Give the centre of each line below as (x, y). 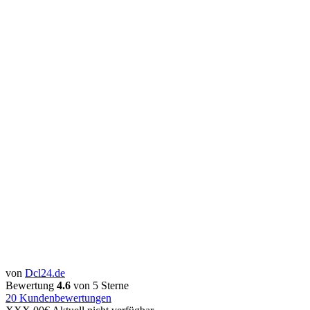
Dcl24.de (45, 273)
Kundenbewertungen (64, 298)
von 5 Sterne (100, 285)
